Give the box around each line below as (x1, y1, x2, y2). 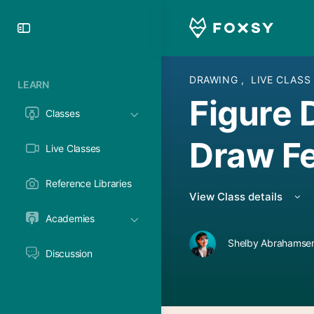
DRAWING (189, 74, 241, 86)
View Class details (189, 190, 285, 203)
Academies (46, 212, 95, 224)
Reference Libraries (46, 177, 132, 189)
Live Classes (46, 142, 101, 154)
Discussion (46, 247, 93, 259)
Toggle (32, 17, 86, 37)
